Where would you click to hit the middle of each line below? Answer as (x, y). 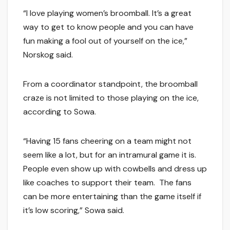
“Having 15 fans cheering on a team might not (107, 141)
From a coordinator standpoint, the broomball (110, 84)
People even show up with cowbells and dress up (115, 169)
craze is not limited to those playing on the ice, (111, 98)
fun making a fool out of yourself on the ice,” (105, 41)
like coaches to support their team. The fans (107, 183)
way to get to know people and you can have (108, 27)
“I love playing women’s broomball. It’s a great (107, 13)
